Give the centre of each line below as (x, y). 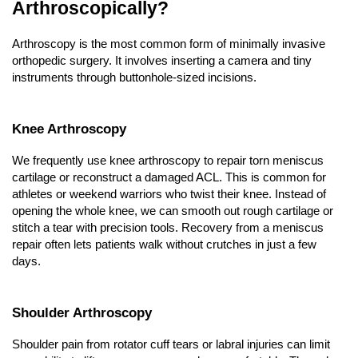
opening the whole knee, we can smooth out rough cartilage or (173, 211)
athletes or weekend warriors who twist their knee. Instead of (169, 195)
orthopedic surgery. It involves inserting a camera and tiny (162, 61)
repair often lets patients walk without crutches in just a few (164, 245)
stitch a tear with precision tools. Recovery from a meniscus (168, 228)
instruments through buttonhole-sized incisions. (134, 78)
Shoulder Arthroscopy (82, 313)
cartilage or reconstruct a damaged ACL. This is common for (169, 178)
